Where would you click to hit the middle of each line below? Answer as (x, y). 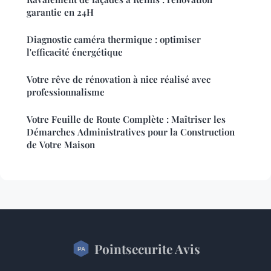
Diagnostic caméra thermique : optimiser (114, 39)
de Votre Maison (61, 144)
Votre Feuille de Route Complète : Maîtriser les (126, 119)
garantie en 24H (60, 12)
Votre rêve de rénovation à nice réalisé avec (119, 79)
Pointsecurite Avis (147, 248)
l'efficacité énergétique (75, 52)
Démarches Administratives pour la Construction (131, 132)
